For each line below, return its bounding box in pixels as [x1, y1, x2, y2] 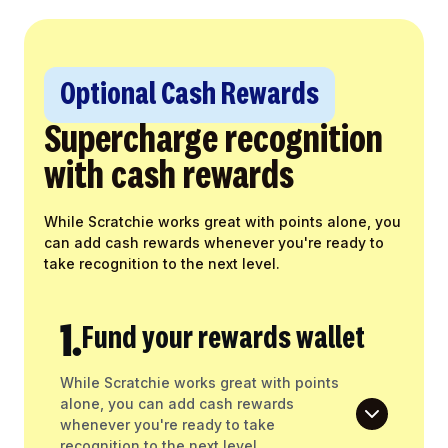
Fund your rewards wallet [82, 323, 365, 356]
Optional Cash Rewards [60, 79, 319, 112]
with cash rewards [44, 157, 294, 198]
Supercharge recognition [44, 121, 383, 162]
